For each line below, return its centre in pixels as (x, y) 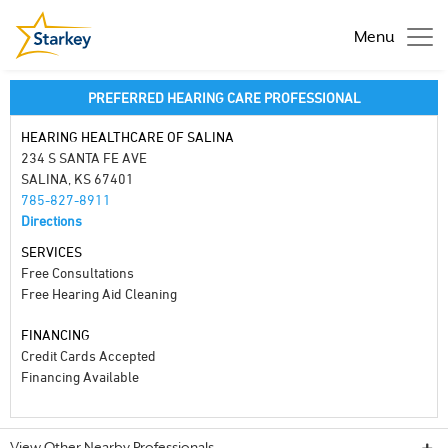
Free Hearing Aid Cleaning (99, 293)
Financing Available (80, 376)
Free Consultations (77, 272)
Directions (51, 220)
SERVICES (51, 251)
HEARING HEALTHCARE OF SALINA (127, 136)
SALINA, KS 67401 (77, 178)
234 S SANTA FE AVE (84, 157)
